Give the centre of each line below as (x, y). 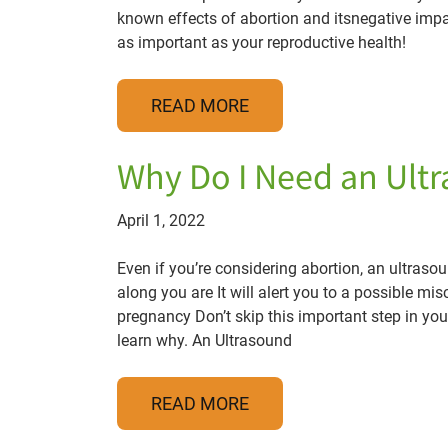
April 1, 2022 (161, 220)
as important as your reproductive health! (261, 42)
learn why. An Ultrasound (204, 340)
